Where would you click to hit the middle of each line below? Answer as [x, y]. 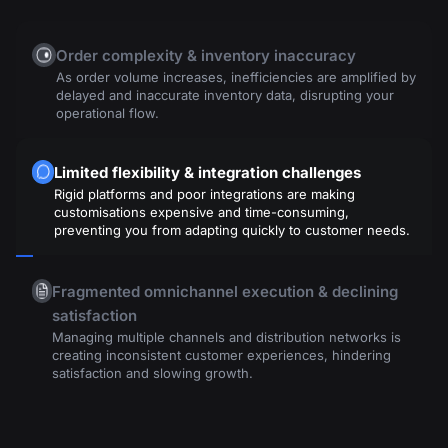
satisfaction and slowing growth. [152, 373]
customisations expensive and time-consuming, [201, 212]
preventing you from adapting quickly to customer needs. [232, 230]
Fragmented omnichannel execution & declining [225, 292]
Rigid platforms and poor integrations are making [204, 194]
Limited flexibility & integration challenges [207, 173]
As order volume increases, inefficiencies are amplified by [236, 77]
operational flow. [107, 113]
